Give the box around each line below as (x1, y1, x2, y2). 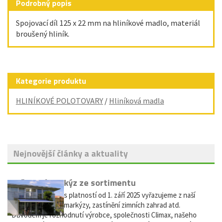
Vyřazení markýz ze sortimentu (11, 176, 136, 189)
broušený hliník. (16, 29, 69, 39)
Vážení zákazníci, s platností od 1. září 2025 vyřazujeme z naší (11, 190, 195, 200)
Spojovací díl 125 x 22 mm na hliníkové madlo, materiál (16, 18, 200, 28)
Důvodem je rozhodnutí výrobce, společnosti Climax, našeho (11, 210, 197, 220)
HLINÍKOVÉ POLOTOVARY (16, 96, 103, 106)
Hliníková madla (109, 96, 164, 106)
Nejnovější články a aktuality (13, 147, 128, 160)
